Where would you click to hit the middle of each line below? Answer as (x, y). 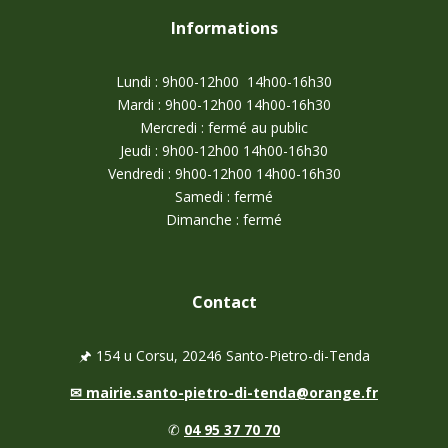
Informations (224, 27)
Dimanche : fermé (224, 219)
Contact (224, 301)
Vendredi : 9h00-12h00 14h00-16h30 (224, 173)
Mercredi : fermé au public (224, 127)
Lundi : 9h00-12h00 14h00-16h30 (224, 81)
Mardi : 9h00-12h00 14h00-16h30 (224, 104)
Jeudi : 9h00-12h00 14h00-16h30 (224, 150)
